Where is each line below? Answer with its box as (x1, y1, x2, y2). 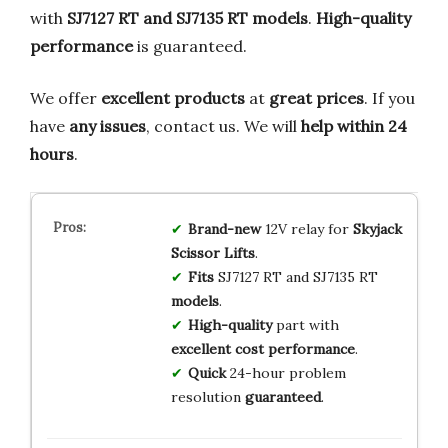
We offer (30, 87, 101, 108)
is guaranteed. (133, 35, 247, 56)
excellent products (101, 87, 245, 108)
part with (271, 315, 339, 334)
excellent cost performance (170, 339, 355, 358)
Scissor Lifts (170, 243, 255, 262)
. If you (364, 87, 415, 108)
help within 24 (301, 115, 407, 136)
